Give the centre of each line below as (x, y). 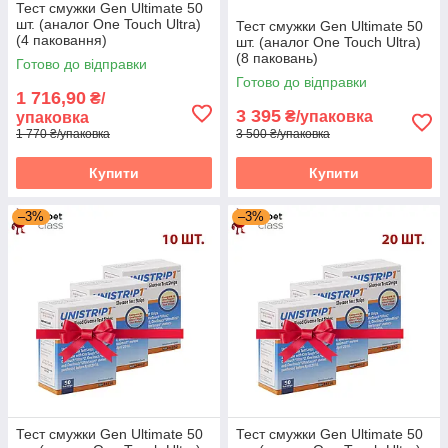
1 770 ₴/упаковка (63, 133)
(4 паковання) (61, 39)
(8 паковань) (277, 57)
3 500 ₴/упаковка (283, 133)
